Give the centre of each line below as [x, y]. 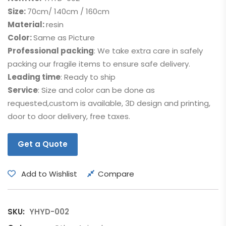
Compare [116, 174]
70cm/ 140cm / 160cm [68, 11]
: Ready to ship [88, 77]
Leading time [34, 77]
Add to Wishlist [49, 174]
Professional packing [51, 51]
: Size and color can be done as [96, 90]
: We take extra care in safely [148, 51]
